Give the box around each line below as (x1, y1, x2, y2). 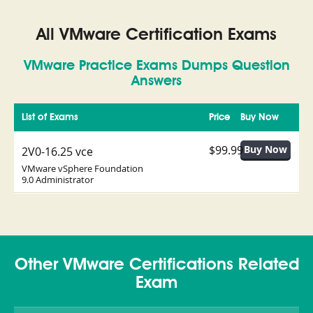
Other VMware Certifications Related (14, 257, 299, 275)
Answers (131, 75, 182, 89)
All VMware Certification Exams (36, 27, 277, 45)
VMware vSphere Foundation (22, 162, 143, 175)
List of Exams (22, 112, 78, 123)
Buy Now (240, 112, 279, 123)
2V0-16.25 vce (22, 144, 93, 160)
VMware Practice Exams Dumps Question (23, 59, 290, 74)
